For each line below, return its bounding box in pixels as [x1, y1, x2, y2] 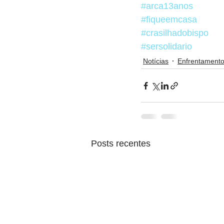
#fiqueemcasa [141, 14, 197, 25]
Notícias [143, 56, 168, 65]
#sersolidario [141, 41, 192, 52]
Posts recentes [91, 138, 150, 149]
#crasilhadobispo [141, 28, 208, 38]
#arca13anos [141, 1, 193, 11]
